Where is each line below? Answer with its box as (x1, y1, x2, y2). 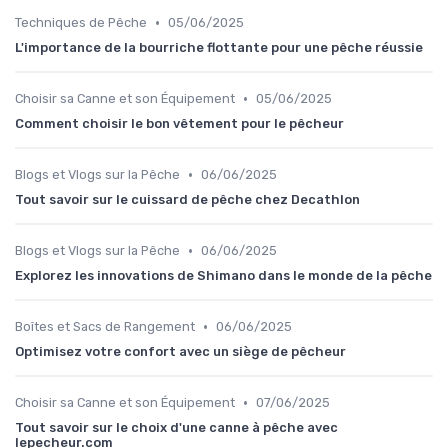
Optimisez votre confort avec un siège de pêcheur (15, 344, 346, 360)
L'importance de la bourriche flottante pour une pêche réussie (15, 40, 423, 56)
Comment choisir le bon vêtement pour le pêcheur (15, 116, 344, 132)
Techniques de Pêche (15, 15, 147, 31)
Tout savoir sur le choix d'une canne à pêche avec (15, 420, 338, 436)
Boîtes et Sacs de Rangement (15, 319, 195, 335)
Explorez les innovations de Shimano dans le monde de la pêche (15, 268, 432, 284)
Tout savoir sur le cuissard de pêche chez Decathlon (15, 192, 360, 208)
